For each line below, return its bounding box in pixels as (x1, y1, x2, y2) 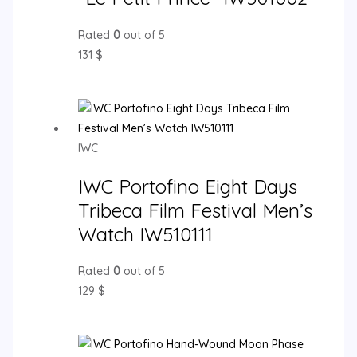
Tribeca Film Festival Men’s (77, 198, 312, 222)
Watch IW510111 (77, 222, 213, 246)
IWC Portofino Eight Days (77, 174, 297, 198)
